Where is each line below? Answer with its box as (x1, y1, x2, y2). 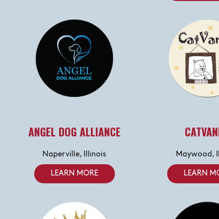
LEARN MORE (50, 170, 98, 178)
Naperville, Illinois (43, 151, 106, 159)
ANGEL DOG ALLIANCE (28, 124, 121, 140)
